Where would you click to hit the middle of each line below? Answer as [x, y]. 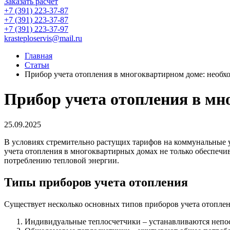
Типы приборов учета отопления [96, 182]
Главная [39, 56]
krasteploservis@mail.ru [43, 38]
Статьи [37, 65]
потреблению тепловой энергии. [62, 160]
